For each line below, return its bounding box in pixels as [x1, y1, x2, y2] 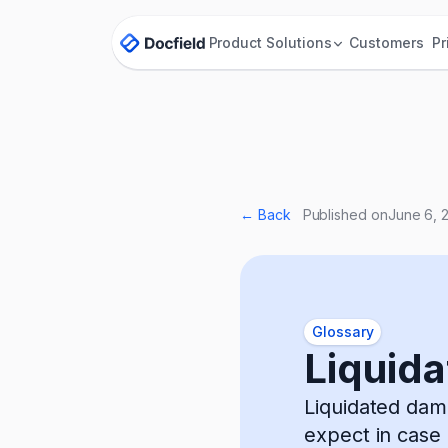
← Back [240, 206, 291, 223]
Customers [349, 33, 424, 51]
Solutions [266, 33, 332, 51]
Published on [302, 206, 388, 223]
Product [208, 33, 263, 51]
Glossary [312, 323, 374, 340]
